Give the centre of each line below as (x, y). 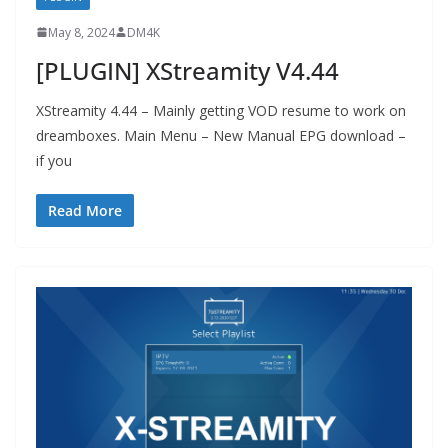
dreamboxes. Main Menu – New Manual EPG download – (221, 135)
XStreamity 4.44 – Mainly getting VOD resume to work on (221, 110)
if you (54, 160)
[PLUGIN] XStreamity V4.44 (187, 70)
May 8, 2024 (81, 32)
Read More (85, 210)
